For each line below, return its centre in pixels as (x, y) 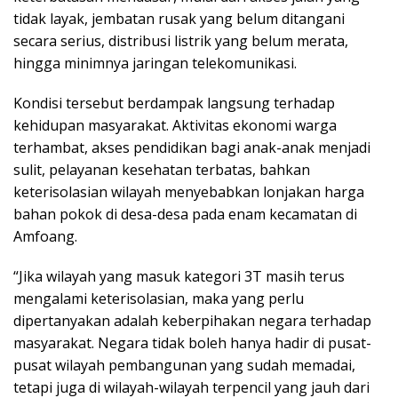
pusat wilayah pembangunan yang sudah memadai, (184, 366)
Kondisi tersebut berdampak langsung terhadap (174, 103)
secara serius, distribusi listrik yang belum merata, (181, 41)
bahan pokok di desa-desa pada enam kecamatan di (185, 215)
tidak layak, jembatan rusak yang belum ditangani (179, 19)
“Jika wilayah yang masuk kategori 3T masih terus (179, 277)
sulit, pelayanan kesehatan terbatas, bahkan (162, 170)
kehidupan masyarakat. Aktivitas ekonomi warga (175, 126)
